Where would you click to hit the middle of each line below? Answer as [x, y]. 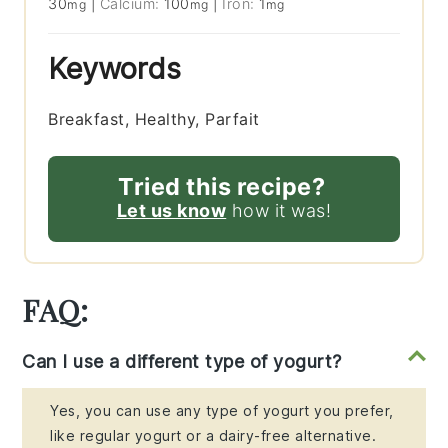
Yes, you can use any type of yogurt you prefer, [222, 410]
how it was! [279, 210]
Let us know [171, 210]
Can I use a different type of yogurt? [182, 361]
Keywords [115, 68]
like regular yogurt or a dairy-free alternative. [213, 435]
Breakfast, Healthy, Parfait [154, 118]
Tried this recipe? [221, 186]
